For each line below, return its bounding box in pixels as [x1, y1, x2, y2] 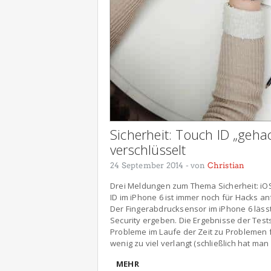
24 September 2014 [110, 160, 184, 170]
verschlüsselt [110, 140, 186, 158]
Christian [207, 160, 245, 170]
